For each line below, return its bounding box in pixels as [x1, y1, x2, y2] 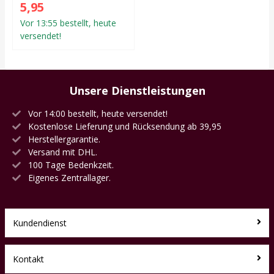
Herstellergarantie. [26, 133, 100, 145]
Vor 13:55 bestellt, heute [20, 17, 116, 29]
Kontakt [13, 253, 44, 265]
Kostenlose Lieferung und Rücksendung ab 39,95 [26, 120, 221, 132]
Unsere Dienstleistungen [68, 83, 206, 98]
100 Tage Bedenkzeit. [26, 158, 114, 171]
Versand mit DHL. [26, 146, 97, 158]
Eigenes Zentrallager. [26, 171, 111, 183]
